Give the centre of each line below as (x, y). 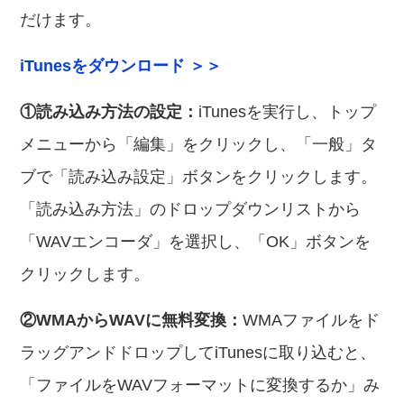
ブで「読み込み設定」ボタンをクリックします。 (199, 177)
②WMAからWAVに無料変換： (132, 320)
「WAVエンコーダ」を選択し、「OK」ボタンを (196, 242)
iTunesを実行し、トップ (288, 112)
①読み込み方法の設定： (110, 112)
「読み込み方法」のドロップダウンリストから (191, 209)
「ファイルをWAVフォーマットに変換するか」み (200, 385)
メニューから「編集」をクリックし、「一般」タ (199, 144)
